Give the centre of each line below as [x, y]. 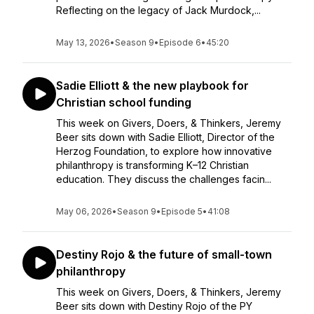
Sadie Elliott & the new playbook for [152, 86]
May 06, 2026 [84, 211]
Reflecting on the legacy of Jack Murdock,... [158, 10]
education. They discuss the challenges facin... [164, 179]
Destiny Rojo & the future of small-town [164, 254]
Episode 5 [182, 211]
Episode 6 [180, 42]
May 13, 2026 [83, 42]
